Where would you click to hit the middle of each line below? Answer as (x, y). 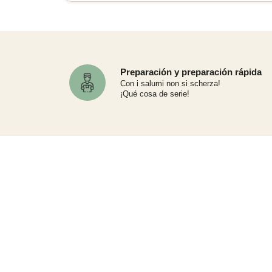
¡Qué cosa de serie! (155, 94)
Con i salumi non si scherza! (170, 84)
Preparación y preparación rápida (191, 72)
